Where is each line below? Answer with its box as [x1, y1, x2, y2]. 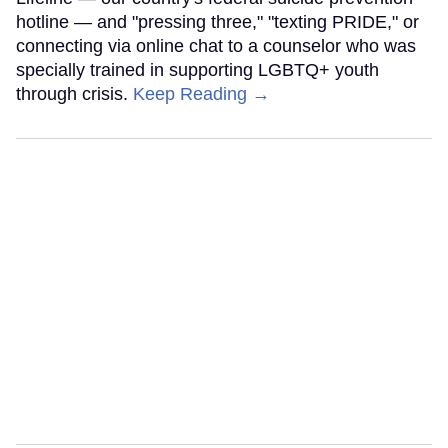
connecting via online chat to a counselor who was [16, 36, 416, 57]
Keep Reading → [133, 84, 270, 105]
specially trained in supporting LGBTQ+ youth [16, 60, 379, 81]
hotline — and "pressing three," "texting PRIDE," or [16, 12, 419, 33]
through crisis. [16, 84, 133, 105]
